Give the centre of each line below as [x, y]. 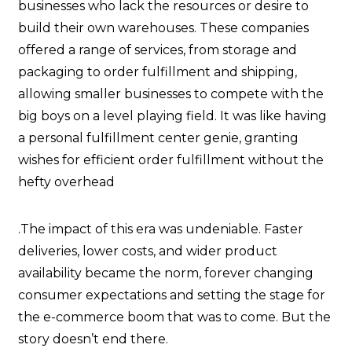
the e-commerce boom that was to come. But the [174, 317]
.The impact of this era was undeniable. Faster [161, 229]
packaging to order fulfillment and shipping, [158, 72]
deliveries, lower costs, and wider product [148, 251]
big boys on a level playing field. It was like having [172, 116]
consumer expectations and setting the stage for [172, 295]
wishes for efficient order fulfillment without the [171, 160]
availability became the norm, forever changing [166, 273]
